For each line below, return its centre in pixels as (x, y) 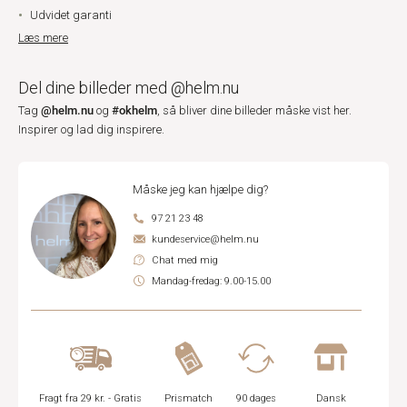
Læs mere (43, 38)
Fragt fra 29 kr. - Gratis (91, 398)
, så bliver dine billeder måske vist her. (254, 110)
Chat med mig (185, 260)
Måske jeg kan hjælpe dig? (200, 189)
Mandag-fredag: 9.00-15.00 (211, 281)
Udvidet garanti (71, 15)
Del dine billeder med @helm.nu (129, 88)
